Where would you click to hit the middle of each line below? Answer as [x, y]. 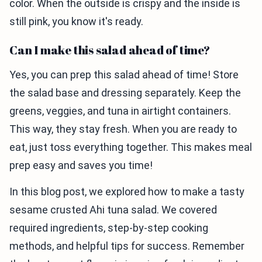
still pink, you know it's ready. [76, 21]
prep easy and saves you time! [81, 165]
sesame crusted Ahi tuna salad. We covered [113, 209]
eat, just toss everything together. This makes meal [131, 147]
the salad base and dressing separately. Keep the [125, 92]
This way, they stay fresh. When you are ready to [123, 129]
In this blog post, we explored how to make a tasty [127, 191]
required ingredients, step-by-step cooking [109, 227]
